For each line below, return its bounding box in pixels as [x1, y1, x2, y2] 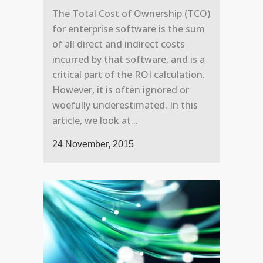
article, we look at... [52, 114, 138, 127]
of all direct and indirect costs [52, 38, 185, 51]
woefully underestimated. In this [52, 99, 198, 112]
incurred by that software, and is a [52, 53, 205, 66]
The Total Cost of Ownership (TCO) [52, 7, 210, 21]
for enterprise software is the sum [52, 22, 205, 36]
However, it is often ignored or [52, 83, 189, 97]
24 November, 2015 [52, 139, 134, 150]
